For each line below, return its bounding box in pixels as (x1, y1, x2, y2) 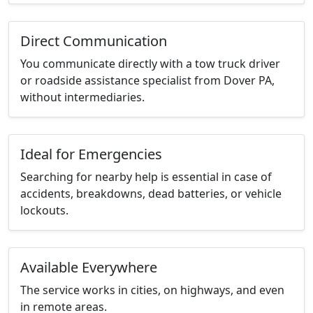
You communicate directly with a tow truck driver (20, 56, 280, 72)
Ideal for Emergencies (20, 145, 162, 164)
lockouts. (20, 203, 68, 219)
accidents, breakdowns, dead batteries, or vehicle (20, 186, 282, 202)
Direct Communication (20, 31, 167, 51)
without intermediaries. (20, 89, 145, 105)
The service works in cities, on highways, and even (20, 282, 284, 298)
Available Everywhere (20, 258, 157, 277)
